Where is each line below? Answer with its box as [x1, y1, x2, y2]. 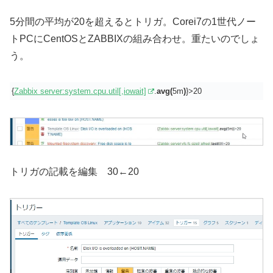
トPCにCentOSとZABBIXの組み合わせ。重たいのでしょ [10, 34, 260, 44]
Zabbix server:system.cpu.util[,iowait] [14, 87, 146, 96]
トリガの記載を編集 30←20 [10, 166, 139, 177]
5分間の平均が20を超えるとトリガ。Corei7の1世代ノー [10, 16, 256, 27]
